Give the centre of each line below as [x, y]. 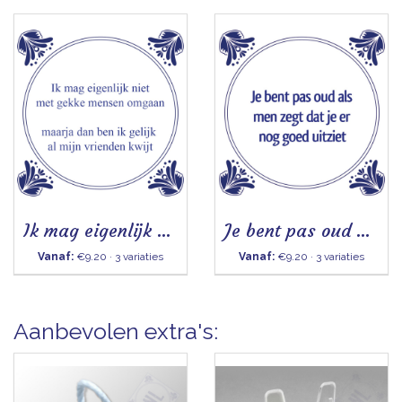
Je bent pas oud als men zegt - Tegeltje [363, 230]
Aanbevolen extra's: [116, 331]
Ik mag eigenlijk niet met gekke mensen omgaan [164, 230]
